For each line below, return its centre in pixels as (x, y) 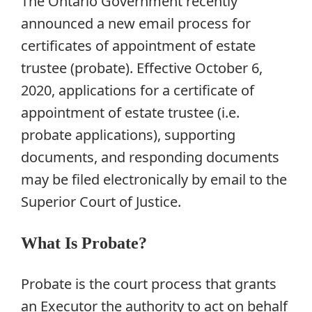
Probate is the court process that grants (149, 284)
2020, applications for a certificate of (138, 91)
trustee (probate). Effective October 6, (142, 68)
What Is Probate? (84, 243)
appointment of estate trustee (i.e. (130, 113)
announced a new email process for (136, 24)
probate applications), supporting (128, 135)
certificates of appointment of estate (138, 46)
